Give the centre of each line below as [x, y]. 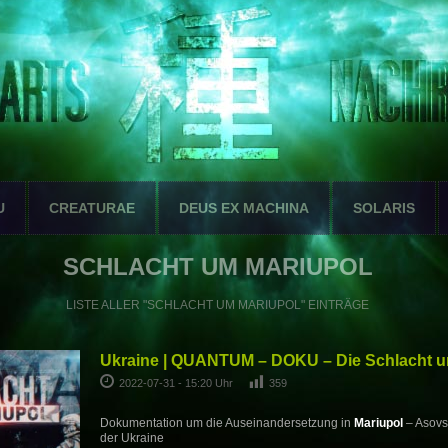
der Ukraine [131, 438]
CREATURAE [92, 208]
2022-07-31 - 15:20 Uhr [177, 383]
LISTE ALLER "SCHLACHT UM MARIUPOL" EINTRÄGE [218, 305]
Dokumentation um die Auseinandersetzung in [226, 423]
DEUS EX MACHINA [244, 208]
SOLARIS [384, 208]
